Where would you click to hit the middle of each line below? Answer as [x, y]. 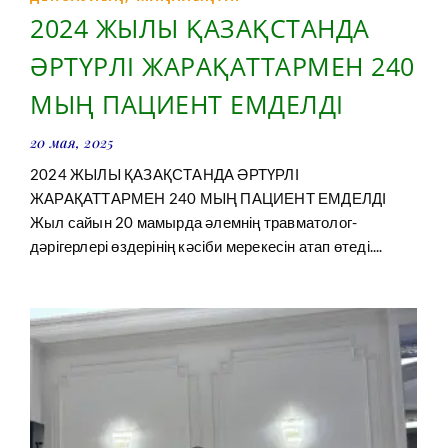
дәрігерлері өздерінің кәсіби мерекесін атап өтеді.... [206, 245]
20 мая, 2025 [72, 142]
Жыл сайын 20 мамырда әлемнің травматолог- [194, 221]
